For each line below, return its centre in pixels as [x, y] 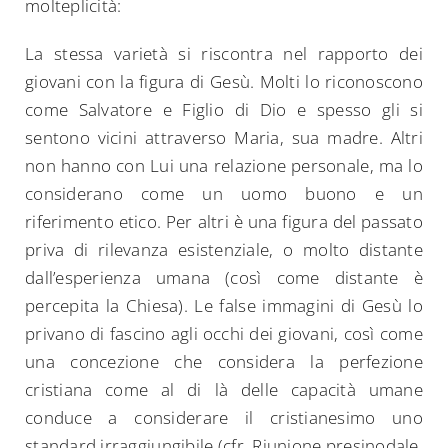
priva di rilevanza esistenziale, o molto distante [224, 250]
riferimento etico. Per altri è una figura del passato [224, 222]
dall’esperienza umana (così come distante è [224, 278]
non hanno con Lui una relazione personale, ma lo [224, 166]
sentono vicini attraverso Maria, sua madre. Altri [224, 138]
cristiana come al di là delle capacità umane [224, 390]
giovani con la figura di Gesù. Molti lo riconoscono [224, 82]
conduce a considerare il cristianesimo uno [224, 418]
